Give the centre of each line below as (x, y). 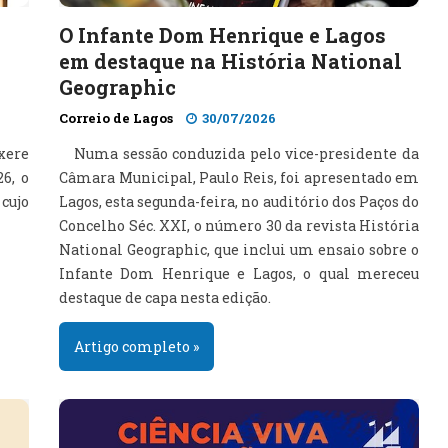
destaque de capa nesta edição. (165, 297)
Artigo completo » (136, 346)
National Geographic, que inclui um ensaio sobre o (239, 249)
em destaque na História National (230, 61)
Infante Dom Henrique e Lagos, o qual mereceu (239, 273)
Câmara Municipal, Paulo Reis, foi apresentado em (239, 177)
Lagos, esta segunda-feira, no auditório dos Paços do (239, 201)
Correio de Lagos (116, 118)
